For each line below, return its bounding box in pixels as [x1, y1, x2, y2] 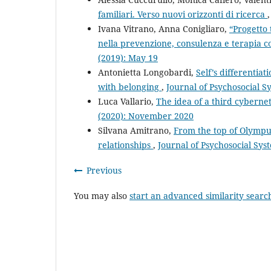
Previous [87, 165, 122, 177]
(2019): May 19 [98, 52, 158, 64]
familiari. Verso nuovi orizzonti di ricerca [98, 8, 267, 21]
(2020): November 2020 [98, 110, 194, 122]
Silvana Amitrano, [98, 125, 174, 137]
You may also [74, 190, 129, 202]
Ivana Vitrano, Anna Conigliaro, [98, 23, 229, 35]
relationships [98, 139, 153, 151]
